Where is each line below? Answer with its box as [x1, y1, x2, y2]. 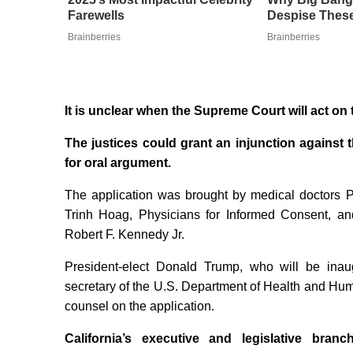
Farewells [67, 9, 124, 23]
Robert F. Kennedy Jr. [65, 228, 184, 242]
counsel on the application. [65, 299, 214, 314]
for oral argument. [65, 156, 171, 170]
